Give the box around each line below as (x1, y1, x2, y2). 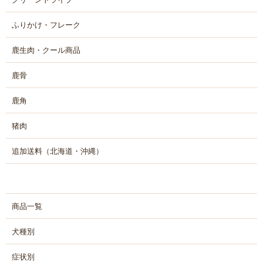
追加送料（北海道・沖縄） (12, 145, 103, 157)
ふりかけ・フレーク (12, 19, 80, 31)
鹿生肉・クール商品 (12, 44, 80, 56)
